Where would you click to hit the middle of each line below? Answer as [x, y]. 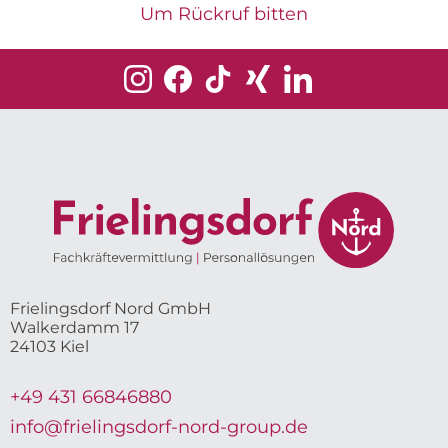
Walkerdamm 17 [74, 327]
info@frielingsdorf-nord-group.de [159, 426]
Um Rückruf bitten [224, 13]
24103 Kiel [49, 346]
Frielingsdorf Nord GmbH [110, 308]
